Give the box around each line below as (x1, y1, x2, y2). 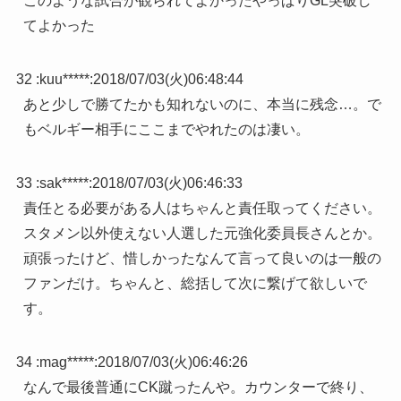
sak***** (38, 175, 89, 192)
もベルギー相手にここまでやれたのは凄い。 (22, 122, 310, 138)
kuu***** (38, 72, 90, 88)
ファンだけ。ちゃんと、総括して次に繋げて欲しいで (22, 276, 367, 292)
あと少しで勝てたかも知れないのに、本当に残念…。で (22, 97, 381, 113)
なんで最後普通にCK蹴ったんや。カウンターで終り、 (22, 380, 373, 396)
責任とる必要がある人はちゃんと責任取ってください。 (22, 200, 381, 217)
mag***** (38, 354, 94, 371)
